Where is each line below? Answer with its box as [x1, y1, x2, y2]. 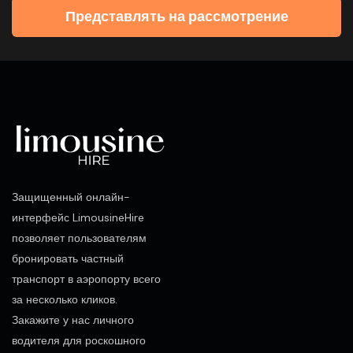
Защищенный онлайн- [12, 190, 130, 205]
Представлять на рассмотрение [65, 7, 288, 26]
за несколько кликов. [12, 292, 117, 307]
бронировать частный [12, 251, 124, 266]
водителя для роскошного [12, 333, 146, 348]
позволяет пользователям [12, 231, 147, 246]
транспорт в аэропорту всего [12, 272, 161, 287]
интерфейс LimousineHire [12, 210, 144, 225]
